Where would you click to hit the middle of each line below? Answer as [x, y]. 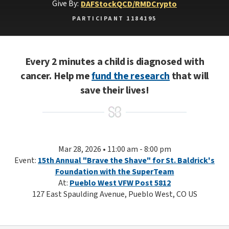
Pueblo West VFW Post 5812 [120, 183]
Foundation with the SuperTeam [114, 172]
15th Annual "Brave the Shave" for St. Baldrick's [126, 161]
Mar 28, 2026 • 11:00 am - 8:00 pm [114, 149]
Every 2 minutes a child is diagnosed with [114, 62]
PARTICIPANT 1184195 [114, 19]
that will [189, 76]
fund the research [131, 76]
